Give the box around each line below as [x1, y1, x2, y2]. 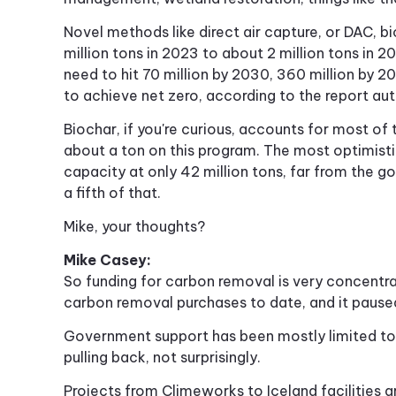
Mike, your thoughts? [64, 217, 205, 236]
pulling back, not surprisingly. [64, 348, 261, 367]
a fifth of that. [64, 184, 161, 202]
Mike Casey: [64, 251, 151, 270]
